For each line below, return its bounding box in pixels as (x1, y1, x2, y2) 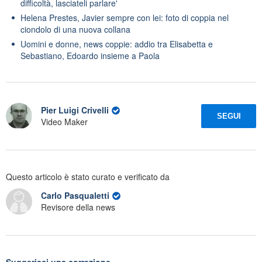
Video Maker (41, 116, 88, 128)
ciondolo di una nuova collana (20, 23, 130, 35)
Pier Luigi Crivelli (41, 104, 109, 116)
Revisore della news (41, 201, 115, 213)
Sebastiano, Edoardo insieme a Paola (20, 49, 160, 61)
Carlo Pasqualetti (41, 189, 112, 202)
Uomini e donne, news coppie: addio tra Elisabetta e (20, 37, 213, 50)
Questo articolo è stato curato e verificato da (6, 170, 170, 182)
